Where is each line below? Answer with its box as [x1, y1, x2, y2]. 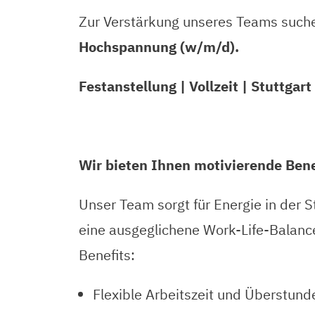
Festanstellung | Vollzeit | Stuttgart [79, 77, 311, 96]
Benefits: [79, 245, 135, 264]
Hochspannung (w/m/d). [79, 37, 239, 56]
